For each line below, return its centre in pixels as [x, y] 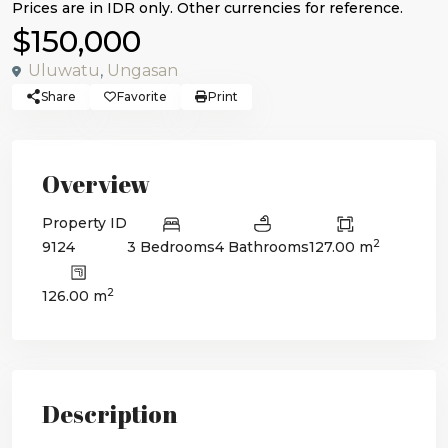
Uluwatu [64, 70]
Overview [96, 183]
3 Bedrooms [171, 247]
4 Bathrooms [262, 247]
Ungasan [142, 70]
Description [109, 414]
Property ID [84, 223]
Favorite [142, 96]
